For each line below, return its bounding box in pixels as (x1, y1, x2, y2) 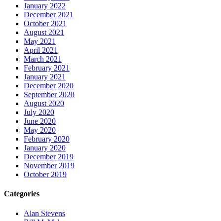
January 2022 (24, 1, 66, 10)
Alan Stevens (24, 209, 65, 218)
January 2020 (24, 144, 66, 152)
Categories (4, 189, 39, 198)
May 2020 (24, 126, 56, 135)
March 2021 (24, 55, 62, 64)
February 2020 (24, 135, 70, 144)
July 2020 (24, 108, 54, 117)
